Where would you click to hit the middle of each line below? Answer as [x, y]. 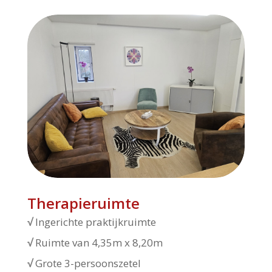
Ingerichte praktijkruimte [95, 222]
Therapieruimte [83, 203]
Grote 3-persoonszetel [88, 263]
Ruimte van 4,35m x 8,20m [99, 242]
